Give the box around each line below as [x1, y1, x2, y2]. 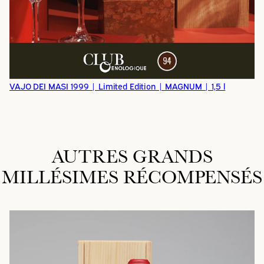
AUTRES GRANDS [51, 143, 213, 168]
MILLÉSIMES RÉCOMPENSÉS [2, 164, 262, 189]
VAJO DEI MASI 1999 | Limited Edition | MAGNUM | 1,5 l [9, 80, 226, 91]
